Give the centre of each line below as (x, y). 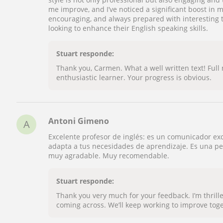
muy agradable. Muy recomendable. (109, 155)
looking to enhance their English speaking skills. (128, 28)
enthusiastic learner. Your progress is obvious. (134, 77)
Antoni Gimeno (79, 121)
